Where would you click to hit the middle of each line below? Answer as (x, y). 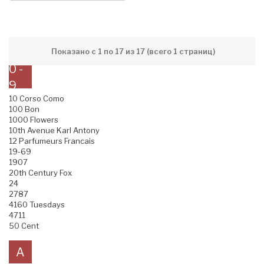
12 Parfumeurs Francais (52, 141)
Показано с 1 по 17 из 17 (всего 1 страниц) (133, 52)
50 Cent (24, 226)
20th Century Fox (40, 173)
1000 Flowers (34, 120)
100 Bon (24, 109)
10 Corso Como (37, 99)
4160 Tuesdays (37, 205)
